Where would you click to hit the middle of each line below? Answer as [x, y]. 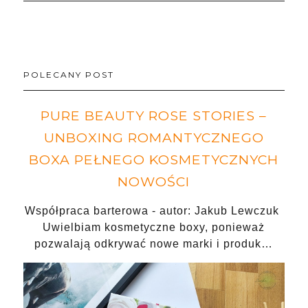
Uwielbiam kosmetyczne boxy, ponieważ [154, 227]
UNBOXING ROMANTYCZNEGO [154, 137]
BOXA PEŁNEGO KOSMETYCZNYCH [154, 159]
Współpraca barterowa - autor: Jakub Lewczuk [154, 210]
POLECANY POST [68, 74]
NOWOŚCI [154, 181]
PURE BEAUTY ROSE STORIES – [154, 115]
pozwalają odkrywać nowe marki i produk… [154, 243]
